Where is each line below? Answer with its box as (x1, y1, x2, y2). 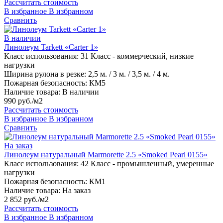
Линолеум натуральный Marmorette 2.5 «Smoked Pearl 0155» (4, 150, 208, 159)
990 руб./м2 (4, 97, 43, 106)
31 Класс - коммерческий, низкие (81, 52, 194, 61)
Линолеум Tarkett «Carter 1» (4, 43, 98, 52)
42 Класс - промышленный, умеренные (81, 159, 214, 168)
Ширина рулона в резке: (4, 70, 86, 79)
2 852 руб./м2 (4, 195, 49, 204)
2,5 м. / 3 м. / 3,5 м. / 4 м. (88, 70, 170, 79)
